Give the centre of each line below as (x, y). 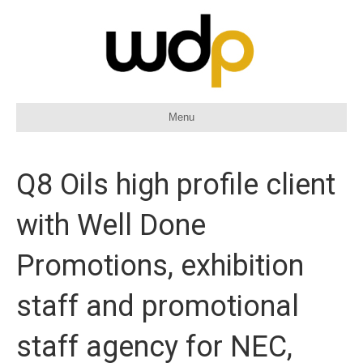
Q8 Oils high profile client (176, 185)
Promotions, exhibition (160, 266)
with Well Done (111, 225)
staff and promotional (158, 306)
